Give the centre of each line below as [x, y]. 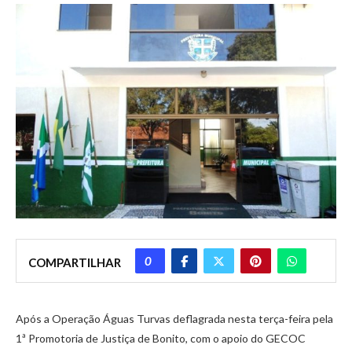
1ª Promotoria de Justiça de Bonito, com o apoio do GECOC [161, 338]
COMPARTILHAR [75, 262]
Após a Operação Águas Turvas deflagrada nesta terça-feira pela [174, 318]
